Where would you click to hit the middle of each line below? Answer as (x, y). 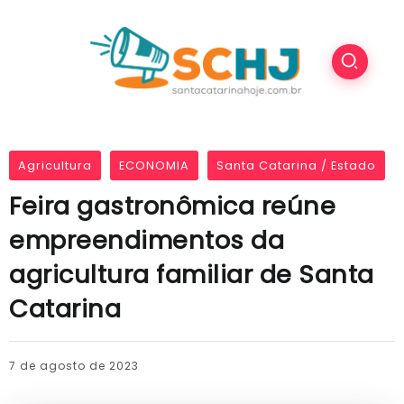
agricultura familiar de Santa (192, 275)
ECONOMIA (154, 166)
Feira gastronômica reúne (172, 207)
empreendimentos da (147, 241)
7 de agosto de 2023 (74, 366)
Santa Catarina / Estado (296, 166)
